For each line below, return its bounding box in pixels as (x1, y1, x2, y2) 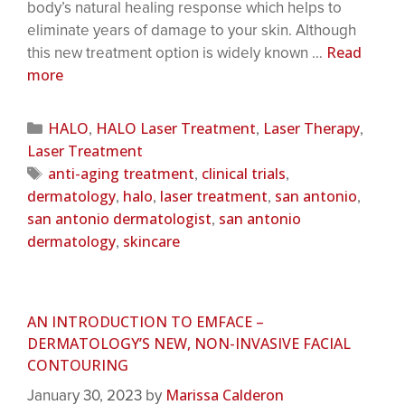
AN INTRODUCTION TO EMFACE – (27, 312, 264, 333)
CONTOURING (27, 355, 128, 376)
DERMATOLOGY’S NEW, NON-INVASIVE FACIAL (27, 334, 351, 354)
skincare (123, 231, 180, 252)
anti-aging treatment (48, 164, 195, 184)
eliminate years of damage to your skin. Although (27, 21, 356, 41)
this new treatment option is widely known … (27, 43, 326, 63)
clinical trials (202, 164, 287, 184)
